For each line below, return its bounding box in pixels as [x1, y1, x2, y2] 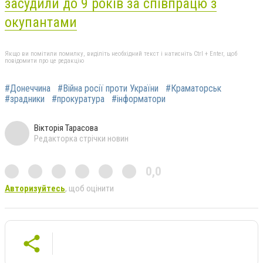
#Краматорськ [166, 82, 221, 94]
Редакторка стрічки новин [34, 133, 129, 144]
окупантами [5, 14, 77, 31]
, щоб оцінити [65, 183, 114, 194]
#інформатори [112, 93, 166, 104]
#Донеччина [5, 82, 50, 94]
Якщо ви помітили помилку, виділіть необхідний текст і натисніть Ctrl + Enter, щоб [5, 49, 237, 58]
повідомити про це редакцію [5, 56, 84, 65]
